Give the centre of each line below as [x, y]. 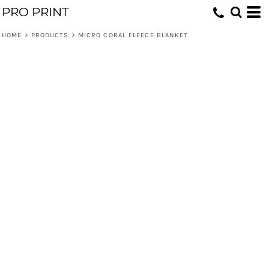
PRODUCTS [50, 35]
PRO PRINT [35, 12]
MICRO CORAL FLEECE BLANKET [133, 35]
